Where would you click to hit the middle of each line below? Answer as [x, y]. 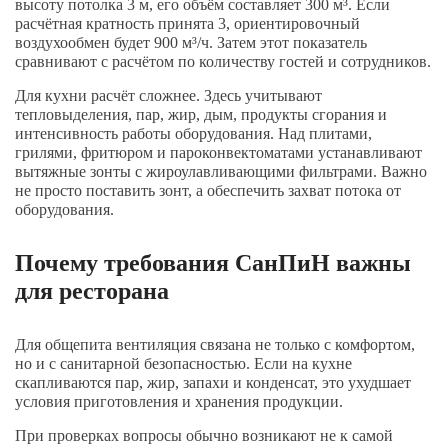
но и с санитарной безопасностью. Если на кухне [183, 363]
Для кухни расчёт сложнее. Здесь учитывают [168, 95]
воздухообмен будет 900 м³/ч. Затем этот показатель [191, 42]
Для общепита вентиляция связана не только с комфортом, [215, 344]
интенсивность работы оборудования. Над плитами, [193, 133]
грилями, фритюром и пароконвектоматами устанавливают [218, 152]
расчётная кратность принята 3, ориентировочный [187, 23]
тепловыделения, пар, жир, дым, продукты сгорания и [201, 114]
